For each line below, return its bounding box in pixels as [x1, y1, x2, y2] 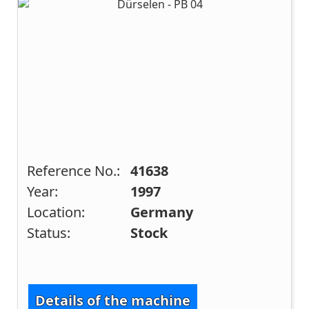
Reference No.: [27, 161, 121, 180]
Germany [130, 202, 194, 221]
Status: [27, 223, 71, 242]
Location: [27, 202, 86, 221]
